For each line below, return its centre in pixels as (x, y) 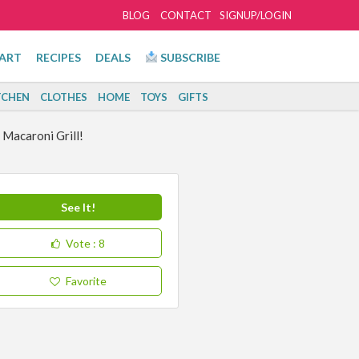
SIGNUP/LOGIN (255, 15)
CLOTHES (64, 97)
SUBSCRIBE (189, 57)
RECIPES (58, 57)
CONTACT (186, 15)
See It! (78, 207)
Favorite (86, 281)
